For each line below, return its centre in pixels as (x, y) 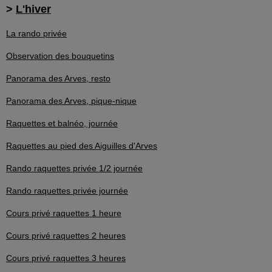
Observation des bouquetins (60, 56)
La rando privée (36, 34)
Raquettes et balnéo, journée (62, 124)
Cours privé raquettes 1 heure (64, 213)
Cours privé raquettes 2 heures (66, 236)
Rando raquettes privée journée (67, 191)
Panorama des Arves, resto (58, 79)
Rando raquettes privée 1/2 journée (74, 168)
